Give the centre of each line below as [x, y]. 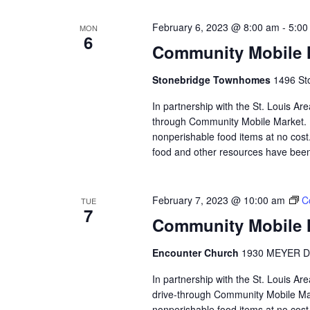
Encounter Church [197, 253]
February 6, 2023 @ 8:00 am [216, 27]
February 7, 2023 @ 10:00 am [218, 200]
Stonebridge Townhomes [212, 80]
